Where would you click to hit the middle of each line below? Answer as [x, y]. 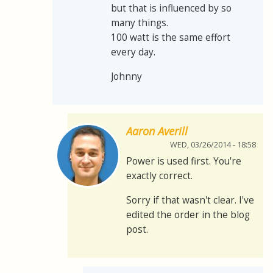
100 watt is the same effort [171, 38]
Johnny [126, 77]
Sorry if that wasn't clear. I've [190, 200]
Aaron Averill [157, 131]
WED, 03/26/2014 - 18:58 [213, 145]
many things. [140, 23]
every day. [133, 52]
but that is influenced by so [171, 9]
